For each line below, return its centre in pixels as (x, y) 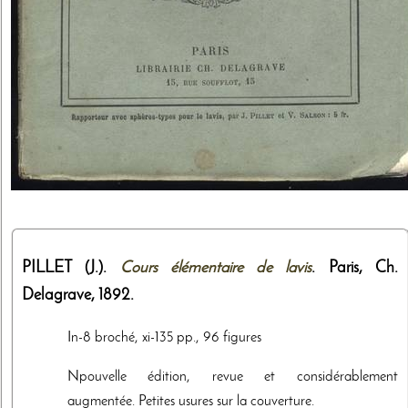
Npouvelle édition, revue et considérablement (233, 377)
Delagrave (56, 296)
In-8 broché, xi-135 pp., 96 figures (164, 338)
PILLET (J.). (71, 269)
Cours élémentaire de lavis (216, 269)
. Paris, (343, 269)
